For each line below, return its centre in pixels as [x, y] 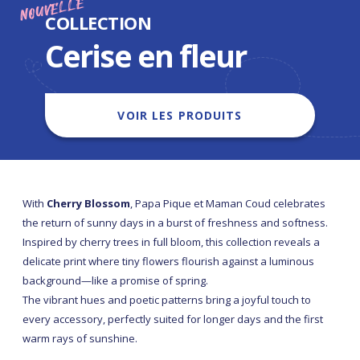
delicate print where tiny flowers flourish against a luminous [168, 262]
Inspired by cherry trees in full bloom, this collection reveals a [171, 242]
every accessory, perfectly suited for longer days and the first [173, 319]
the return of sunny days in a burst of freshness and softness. [175, 223]
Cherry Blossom [88, 204]
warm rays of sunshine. [80, 339]
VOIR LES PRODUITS [180, 116]
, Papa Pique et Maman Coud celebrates [228, 204]
